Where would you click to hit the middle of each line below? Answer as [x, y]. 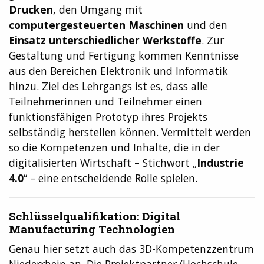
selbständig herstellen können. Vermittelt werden [130, 132]
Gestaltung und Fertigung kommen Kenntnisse [124, 55]
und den [206, 24]
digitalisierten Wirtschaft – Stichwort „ [103, 162]
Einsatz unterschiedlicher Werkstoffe [105, 40]
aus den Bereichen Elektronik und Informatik [118, 70]
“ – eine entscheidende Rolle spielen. [110, 178]
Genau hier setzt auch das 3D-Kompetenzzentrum [131, 249]
